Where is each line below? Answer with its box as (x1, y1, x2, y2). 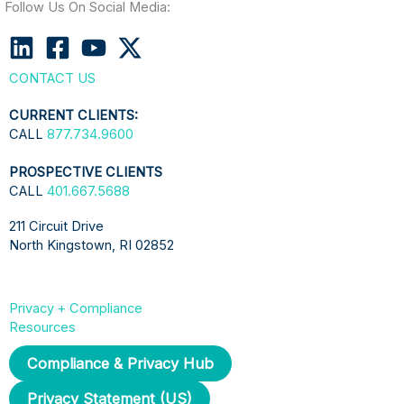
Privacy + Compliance (9, 299, 142, 317)
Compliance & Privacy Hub (27, 353, 214, 372)
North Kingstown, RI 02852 (9, 237, 174, 254)
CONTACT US (9, 70, 96, 87)
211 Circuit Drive (9, 218, 104, 235)
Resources (9, 318, 76, 335)
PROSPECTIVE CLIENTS (9, 164, 162, 181)
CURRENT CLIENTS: (9, 107, 138, 124)
